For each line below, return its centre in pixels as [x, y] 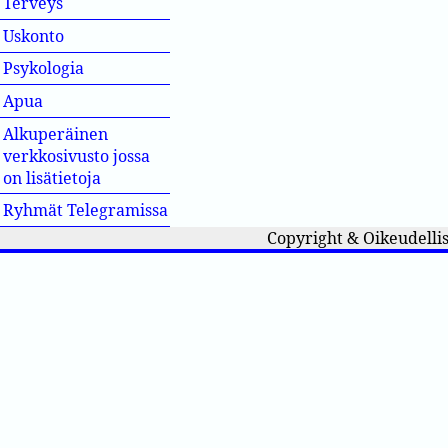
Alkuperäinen [56, 133]
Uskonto [68, 35]
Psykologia [44, 68]
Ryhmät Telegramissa [86, 210]
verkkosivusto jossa [77, 155]
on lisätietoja [52, 177]
